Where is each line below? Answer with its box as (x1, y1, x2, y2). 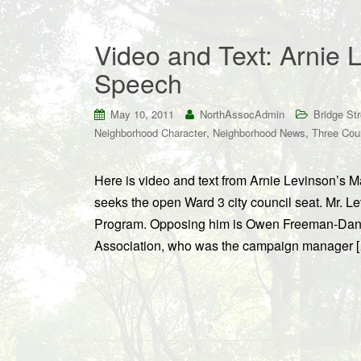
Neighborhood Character (94, 125, 206, 140)
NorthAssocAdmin (200, 106, 284, 122)
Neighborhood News (213, 125, 305, 140)
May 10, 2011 (110, 106, 174, 122)
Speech (94, 64, 182, 101)
